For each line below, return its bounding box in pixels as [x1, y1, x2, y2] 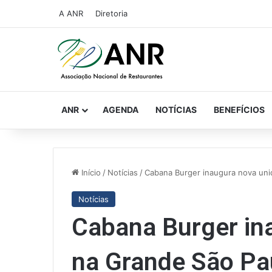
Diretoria [95, 8, 127, 18]
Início [79, 168, 101, 177]
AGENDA [103, 104, 138, 115]
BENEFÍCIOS [214, 104, 265, 115]
